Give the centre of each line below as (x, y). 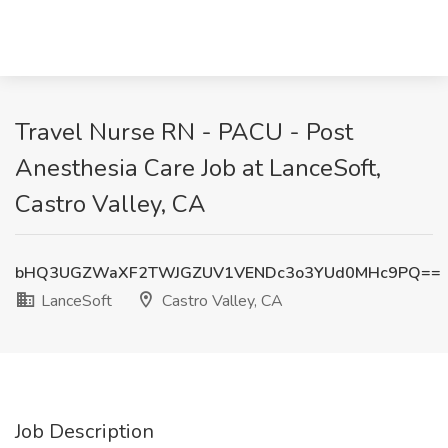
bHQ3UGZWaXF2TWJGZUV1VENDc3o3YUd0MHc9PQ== (228, 273)
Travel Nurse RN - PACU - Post (184, 132)
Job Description (84, 431)
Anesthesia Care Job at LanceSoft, (198, 168)
